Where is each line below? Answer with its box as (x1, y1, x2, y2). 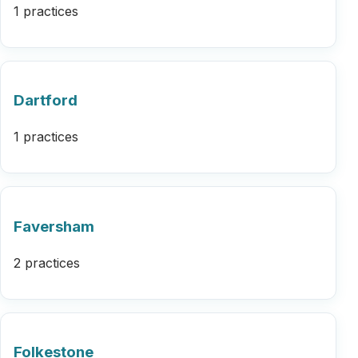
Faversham (14, 217, 94, 236)
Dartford (14, 91, 78, 110)
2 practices (14, 254, 80, 271)
